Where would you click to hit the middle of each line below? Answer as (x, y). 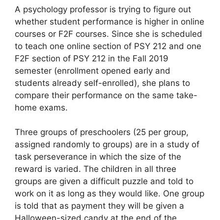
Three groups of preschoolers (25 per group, (102, 132)
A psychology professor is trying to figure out (103, 9)
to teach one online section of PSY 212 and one (108, 46)
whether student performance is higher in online (110, 21)
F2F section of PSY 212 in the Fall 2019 (92, 58)
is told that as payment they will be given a (99, 206)
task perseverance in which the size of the (98, 157)
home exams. (41, 107)
